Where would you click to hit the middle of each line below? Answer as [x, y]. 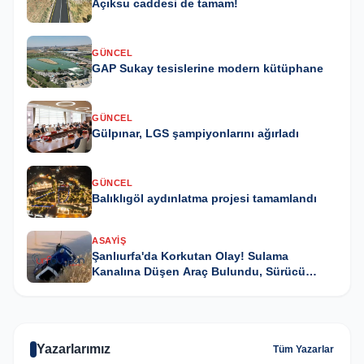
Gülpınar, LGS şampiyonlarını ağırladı [195, 134]
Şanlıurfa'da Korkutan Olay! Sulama [190, 256]
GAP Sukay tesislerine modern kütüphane [208, 69]
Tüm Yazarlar [303, 349]
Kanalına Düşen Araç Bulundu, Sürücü [199, 271]
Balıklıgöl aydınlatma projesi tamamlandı [204, 199]
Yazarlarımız [74, 349]
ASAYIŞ [109, 240]
